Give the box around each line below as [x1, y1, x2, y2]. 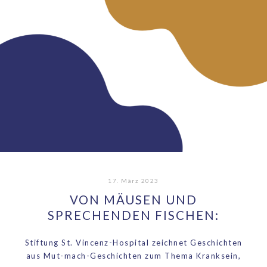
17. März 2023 [108, 177, 159, 185]
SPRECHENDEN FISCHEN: [48, 208, 219, 223]
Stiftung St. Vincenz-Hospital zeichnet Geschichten [24, 237, 243, 247]
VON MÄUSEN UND [70, 193, 197, 207]
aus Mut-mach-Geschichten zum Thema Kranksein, [26, 250, 241, 260]
